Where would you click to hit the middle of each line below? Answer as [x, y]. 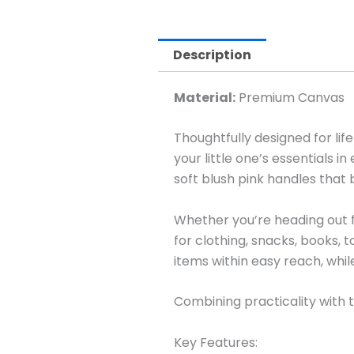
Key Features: [216, 342]
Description [213, 55]
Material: [205, 97]
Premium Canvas [290, 97]
